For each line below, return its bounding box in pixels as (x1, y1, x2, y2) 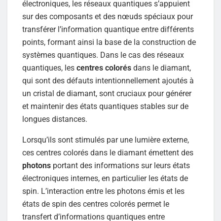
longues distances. (22, 114, 87, 124)
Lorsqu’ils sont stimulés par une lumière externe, (22, 135, 189, 145)
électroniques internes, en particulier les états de (22, 174, 188, 184)
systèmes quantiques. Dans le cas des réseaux (22, 50, 184, 60)
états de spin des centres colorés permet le (22, 199, 169, 209)
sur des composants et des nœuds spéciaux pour (22, 12, 193, 22)
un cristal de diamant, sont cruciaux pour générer (22, 89, 191, 99)
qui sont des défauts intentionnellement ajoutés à (22, 76, 194, 86)
